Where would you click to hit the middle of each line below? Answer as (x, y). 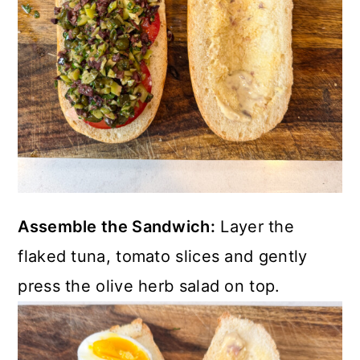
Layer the (255, 227)
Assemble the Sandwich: (117, 227)
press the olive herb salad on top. (149, 286)
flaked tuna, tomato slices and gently (163, 257)
